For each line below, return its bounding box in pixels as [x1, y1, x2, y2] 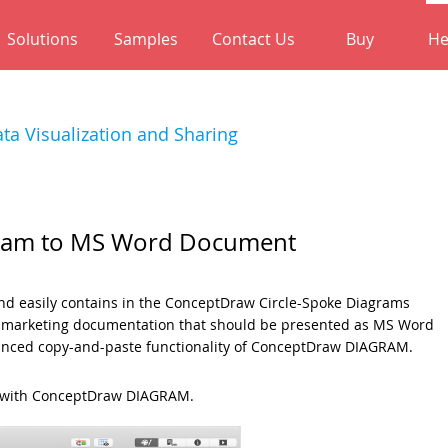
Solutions [7, 28, 79, 50]
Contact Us [211, 28, 295, 50]
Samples [113, 28, 178, 50]
